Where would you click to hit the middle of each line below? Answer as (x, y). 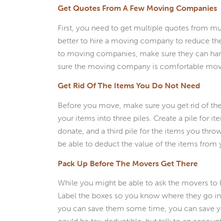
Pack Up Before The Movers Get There (128, 163)
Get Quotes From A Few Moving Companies (138, 8)
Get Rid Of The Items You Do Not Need (129, 86)
